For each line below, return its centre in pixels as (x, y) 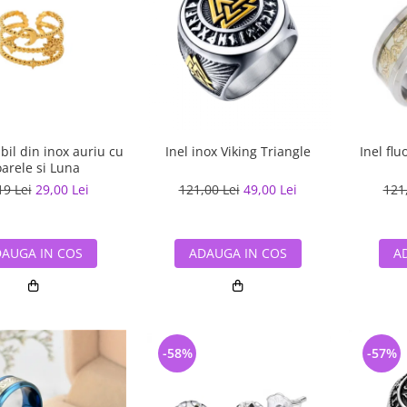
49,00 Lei (270, 190)
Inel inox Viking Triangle (238, 152)
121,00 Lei (209, 190)
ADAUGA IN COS (238, 253)
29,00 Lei (62, 190)
